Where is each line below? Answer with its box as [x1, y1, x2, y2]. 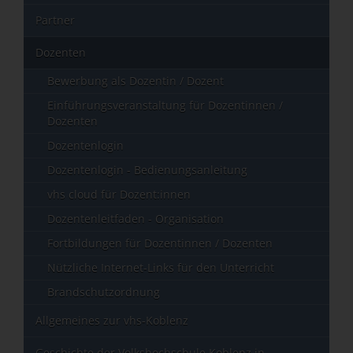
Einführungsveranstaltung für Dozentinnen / [47, 98, 283, 113]
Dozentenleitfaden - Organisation [47, 211, 224, 226]
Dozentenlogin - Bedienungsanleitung [47, 162, 247, 177]
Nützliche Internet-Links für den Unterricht [47, 260, 274, 275]
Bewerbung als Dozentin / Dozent [47, 73, 224, 88]
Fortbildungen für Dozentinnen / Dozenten [47, 236, 273, 251]
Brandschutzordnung [47, 284, 160, 299]
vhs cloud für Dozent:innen [47, 187, 191, 202]
